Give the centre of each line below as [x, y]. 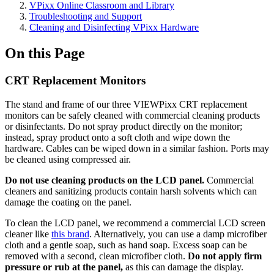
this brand [70, 234]
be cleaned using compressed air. [68, 159]
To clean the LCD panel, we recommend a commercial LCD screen [135, 223]
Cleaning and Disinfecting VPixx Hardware [114, 27]
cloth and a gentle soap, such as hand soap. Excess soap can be [126, 245]
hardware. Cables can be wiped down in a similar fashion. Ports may [137, 148]
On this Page [45, 53]
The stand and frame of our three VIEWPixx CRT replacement [126, 104]
